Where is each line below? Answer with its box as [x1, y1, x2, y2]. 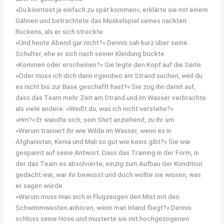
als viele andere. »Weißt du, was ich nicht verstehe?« [15, 104, 174, 112]
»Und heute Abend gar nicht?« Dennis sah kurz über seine [15, 38, 188, 46]
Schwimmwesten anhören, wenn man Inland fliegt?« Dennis [15, 203, 192, 211]
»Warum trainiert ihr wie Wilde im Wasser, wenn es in [15, 126, 172, 134]
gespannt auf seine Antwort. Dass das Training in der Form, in [15, 148, 199, 156]
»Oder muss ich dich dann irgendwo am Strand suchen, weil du [15, 71, 203, 79]
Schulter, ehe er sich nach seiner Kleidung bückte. [15, 49, 166, 57]
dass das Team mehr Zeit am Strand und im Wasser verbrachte [15, 93, 206, 101]
